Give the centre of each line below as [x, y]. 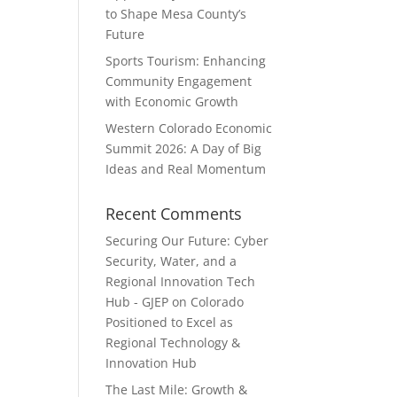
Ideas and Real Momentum [186, 169]
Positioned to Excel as [170, 322]
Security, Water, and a [171, 261]
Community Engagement [179, 81]
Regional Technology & [173, 343]
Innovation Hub [152, 363]
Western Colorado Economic [189, 128]
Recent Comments [174, 214]
